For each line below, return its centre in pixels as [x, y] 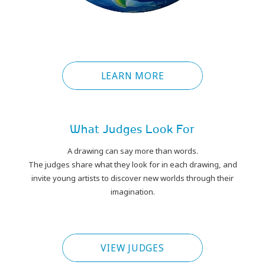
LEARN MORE [132, 75]
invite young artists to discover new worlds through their [132, 178]
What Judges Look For [132, 129]
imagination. [132, 191]
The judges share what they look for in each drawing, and [132, 164]
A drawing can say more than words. [132, 151]
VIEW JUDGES [132, 248]
